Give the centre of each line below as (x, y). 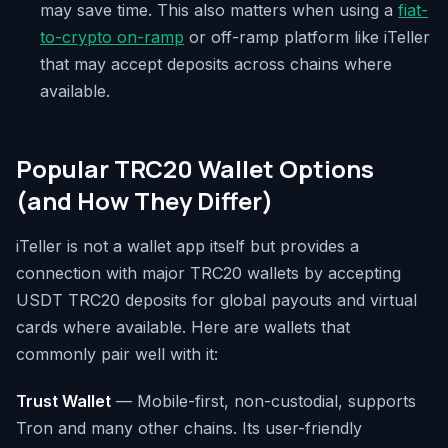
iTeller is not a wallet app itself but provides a (187, 246)
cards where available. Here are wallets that (183, 327)
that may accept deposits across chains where (216, 64)
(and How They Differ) (144, 200)
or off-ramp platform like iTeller (307, 37)
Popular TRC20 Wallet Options (195, 168)
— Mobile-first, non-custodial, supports (263, 401)
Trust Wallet (63, 401)
